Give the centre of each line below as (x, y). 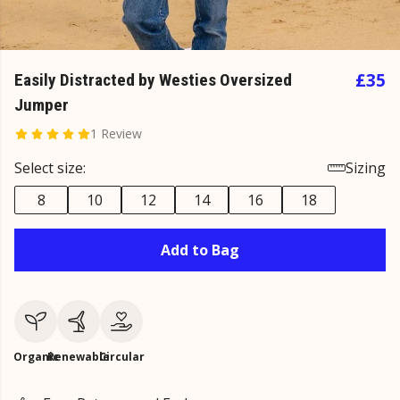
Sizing (366, 168)
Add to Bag (200, 250)
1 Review (116, 133)
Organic (36, 357)
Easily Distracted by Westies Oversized (153, 80)
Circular (121, 357)
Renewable (79, 357)
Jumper (42, 105)
